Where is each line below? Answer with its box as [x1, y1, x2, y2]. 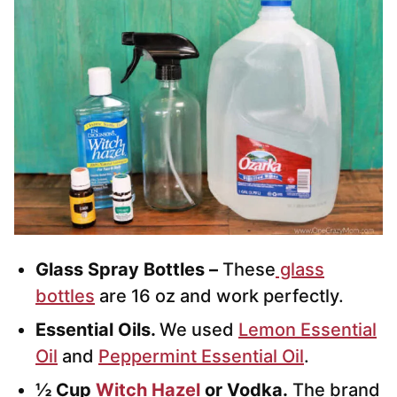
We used [160, 319, 238, 341]
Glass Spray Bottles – [35, 259, 218, 281]
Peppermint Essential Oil [98, 346, 304, 368]
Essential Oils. [35, 319, 160, 341]
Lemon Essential [238, 319, 377, 341]
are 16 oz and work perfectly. [95, 285, 348, 307]
